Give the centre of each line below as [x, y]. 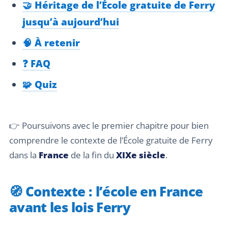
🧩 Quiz [39, 84]
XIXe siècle [141, 155]
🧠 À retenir [51, 42]
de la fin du [92, 155]
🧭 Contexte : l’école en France [106, 192]
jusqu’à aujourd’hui [70, 21]
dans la [24, 155]
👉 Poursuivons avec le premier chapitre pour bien [109, 126]
